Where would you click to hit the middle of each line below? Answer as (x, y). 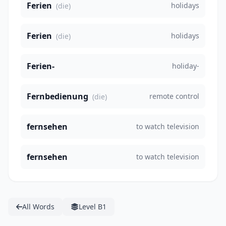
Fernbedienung (58, 97)
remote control (174, 96)
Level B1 (93, 207)
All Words (38, 207)
